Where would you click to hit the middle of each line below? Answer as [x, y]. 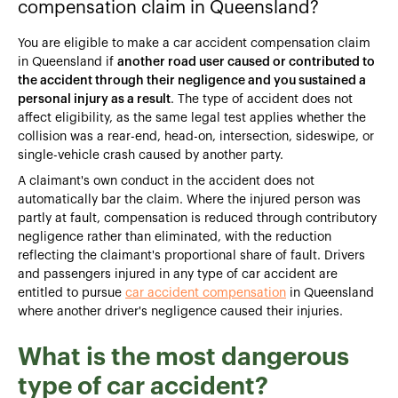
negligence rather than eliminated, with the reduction [175, 237]
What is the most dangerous [183, 357]
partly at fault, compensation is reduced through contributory [197, 218]
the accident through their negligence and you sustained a [192, 80]
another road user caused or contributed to [246, 62]
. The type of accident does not [262, 99]
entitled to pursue [72, 293]
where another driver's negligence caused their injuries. [180, 311]
